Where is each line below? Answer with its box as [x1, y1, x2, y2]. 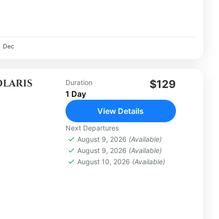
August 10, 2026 [77, 157, 132, 166]
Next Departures [65, 123, 119, 132]
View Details [97, 106, 144, 116]
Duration [65, 78, 92, 87]
